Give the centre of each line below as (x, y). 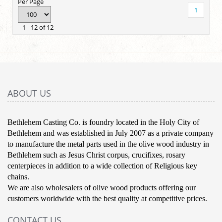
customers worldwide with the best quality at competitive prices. (107, 199)
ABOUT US (29, 93)
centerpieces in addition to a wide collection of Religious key (102, 166)
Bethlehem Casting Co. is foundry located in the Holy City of (103, 122)
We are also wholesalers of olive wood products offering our (102, 188)
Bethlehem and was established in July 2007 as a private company (111, 133)
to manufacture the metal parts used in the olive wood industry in (108, 144)
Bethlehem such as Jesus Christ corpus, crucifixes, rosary (96, 155)
